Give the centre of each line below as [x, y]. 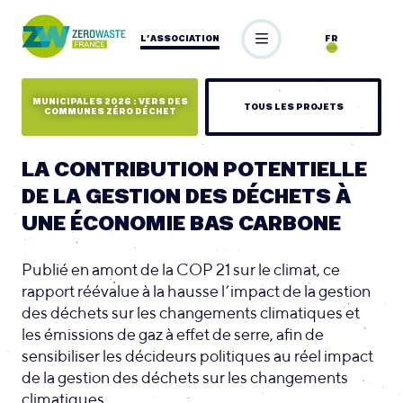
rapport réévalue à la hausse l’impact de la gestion [196, 291]
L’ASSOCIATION [180, 39]
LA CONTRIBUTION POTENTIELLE [194, 171]
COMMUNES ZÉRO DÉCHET [110, 112]
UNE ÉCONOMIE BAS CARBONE [181, 225]
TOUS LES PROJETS [293, 107]
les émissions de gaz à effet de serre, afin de [173, 334]
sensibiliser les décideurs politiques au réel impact [197, 355]
